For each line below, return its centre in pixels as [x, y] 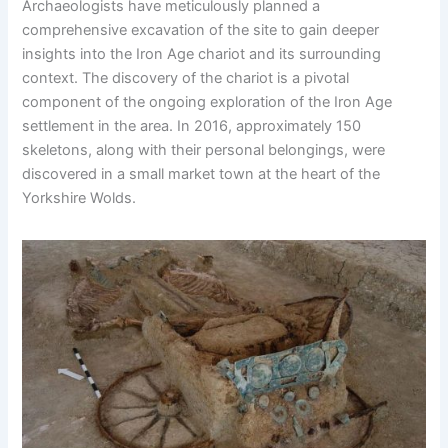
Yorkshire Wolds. [79, 198]
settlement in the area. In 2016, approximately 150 [192, 126]
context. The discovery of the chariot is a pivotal [186, 78]
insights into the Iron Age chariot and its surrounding [202, 54]
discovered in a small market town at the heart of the [201, 174]
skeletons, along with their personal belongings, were [204, 150]
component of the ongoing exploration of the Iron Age [207, 102]
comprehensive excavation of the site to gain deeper [201, 30]
